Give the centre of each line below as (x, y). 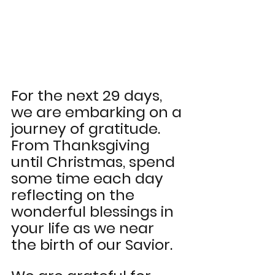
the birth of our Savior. (94, 245)
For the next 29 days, (88, 96)
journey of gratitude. (87, 129)
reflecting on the (75, 195)
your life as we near (84, 228)
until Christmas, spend (95, 162)
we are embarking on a (98, 112)
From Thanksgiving (82, 145)
